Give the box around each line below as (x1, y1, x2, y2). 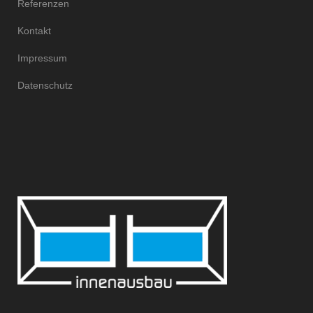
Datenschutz (17, 79, 73, 91)
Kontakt (17, 24, 51, 36)
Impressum (17, 52, 67, 64)
